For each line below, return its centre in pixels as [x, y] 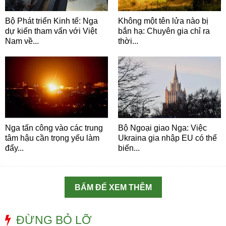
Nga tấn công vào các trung [54, 128]
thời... [128, 41]
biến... [129, 148]
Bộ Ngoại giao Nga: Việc [162, 128]
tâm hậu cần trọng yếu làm [52, 138]
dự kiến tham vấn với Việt [51, 31]
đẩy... [14, 148]
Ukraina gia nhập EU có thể [167, 138]
